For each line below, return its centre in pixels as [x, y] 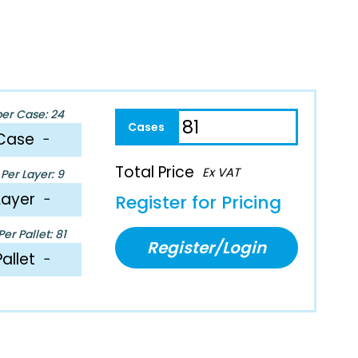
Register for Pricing [199, 202]
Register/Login [207, 247]
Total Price [155, 172]
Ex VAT [221, 172]
